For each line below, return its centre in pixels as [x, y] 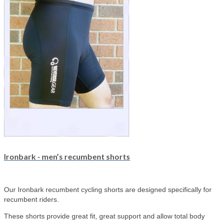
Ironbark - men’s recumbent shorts [67, 157]
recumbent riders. [31, 200]
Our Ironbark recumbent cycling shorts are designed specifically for [108, 190]
